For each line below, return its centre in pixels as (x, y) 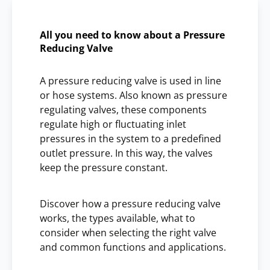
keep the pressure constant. (104, 167)
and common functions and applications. (133, 247)
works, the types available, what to (118, 218)
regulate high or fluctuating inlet (113, 124)
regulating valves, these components (123, 109)
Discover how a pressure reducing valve (130, 203)
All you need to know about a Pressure (132, 35)
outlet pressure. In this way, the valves (126, 153)
